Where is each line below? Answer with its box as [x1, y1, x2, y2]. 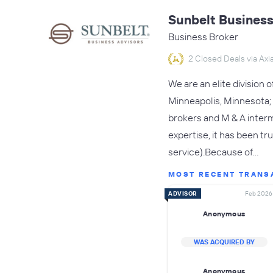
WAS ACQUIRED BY [193, 238, 255, 246]
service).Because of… [168, 146, 259, 158]
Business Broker [168, 30, 238, 43]
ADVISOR [168, 190, 197, 197]
